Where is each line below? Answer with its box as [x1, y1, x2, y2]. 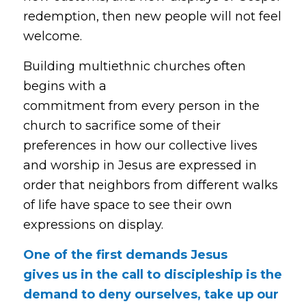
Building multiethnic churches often [23, 59, 246, 74]
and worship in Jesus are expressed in [23, 158, 257, 173]
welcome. [23, 28, 82, 44]
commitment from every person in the [23, 98, 260, 114]
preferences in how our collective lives [23, 138, 258, 154]
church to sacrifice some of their [23, 118, 221, 134]
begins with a [23, 79, 107, 94]
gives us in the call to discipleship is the [23, 267, 282, 283]
